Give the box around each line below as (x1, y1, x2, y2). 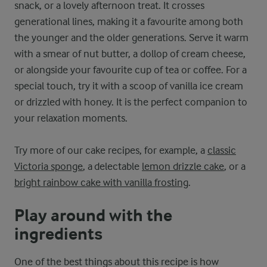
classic (207, 144, 236, 156)
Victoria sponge (14, 160, 83, 172)
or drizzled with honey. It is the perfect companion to (14, 96, 247, 108)
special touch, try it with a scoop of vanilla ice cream (14, 80, 243, 92)
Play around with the (14, 206, 172, 226)
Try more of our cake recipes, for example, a (14, 144, 207, 156)
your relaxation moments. (14, 112, 128, 124)
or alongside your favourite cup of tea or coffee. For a (14, 64, 247, 76)
